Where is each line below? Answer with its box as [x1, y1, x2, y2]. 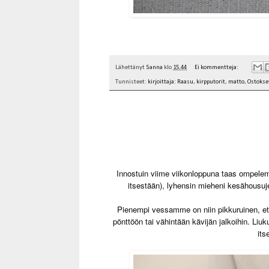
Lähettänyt [115, 64, 146, 71]
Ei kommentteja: [194, 64, 240, 71]
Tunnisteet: [115, 79, 148, 86]
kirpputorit [196, 79, 225, 86]
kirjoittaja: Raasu [148, 79, 193, 86]
